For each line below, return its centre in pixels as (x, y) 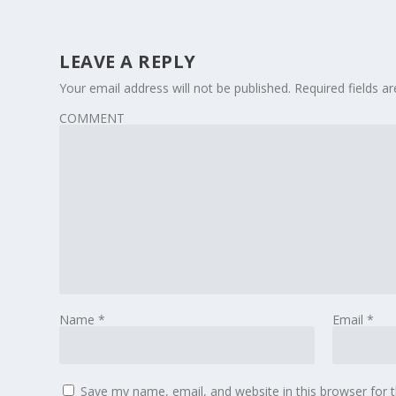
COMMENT (92, 118)
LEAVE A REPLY (128, 62)
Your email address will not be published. (175, 88)
